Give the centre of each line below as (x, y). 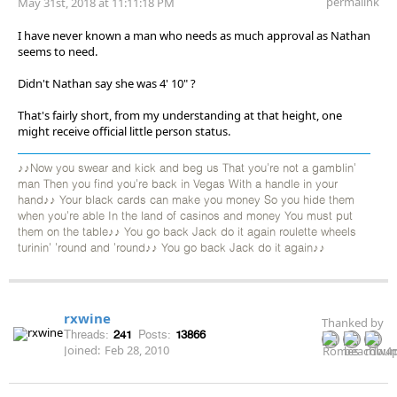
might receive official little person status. (124, 131)
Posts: (155, 334)
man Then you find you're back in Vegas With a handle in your (178, 184)
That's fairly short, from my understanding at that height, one (180, 115)
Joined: (82, 350)
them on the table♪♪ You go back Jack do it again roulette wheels (187, 232)
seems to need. (58, 51)
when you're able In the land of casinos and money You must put (185, 216)
